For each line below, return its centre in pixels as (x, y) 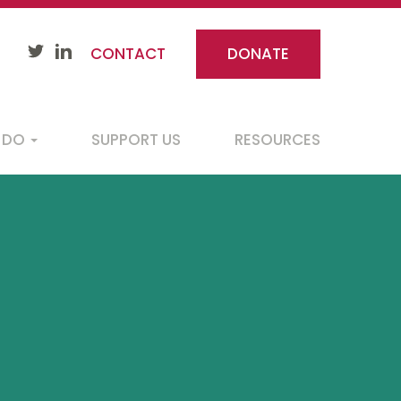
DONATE (258, 54)
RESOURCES (277, 139)
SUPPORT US (136, 139)
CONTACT (128, 54)
